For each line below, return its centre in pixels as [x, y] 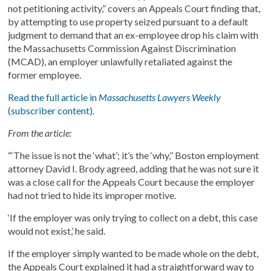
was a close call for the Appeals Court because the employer [132, 182]
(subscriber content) [51, 110]
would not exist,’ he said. [57, 231]
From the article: [40, 133]
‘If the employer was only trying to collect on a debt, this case [133, 217]
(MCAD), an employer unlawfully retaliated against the [120, 61]
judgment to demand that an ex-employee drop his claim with [133, 35]
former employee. [45, 75]
